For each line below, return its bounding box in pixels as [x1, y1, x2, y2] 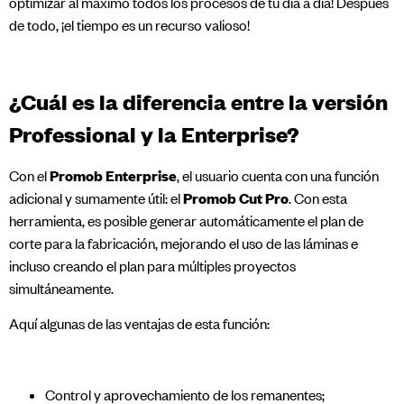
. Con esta [289, 188, 347, 207]
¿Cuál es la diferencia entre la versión [9, 87, 388, 115]
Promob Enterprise [50, 166, 177, 185]
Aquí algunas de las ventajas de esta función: [9, 315, 270, 334]
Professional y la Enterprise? [9, 119, 299, 148]
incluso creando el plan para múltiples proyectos [9, 256, 296, 275]
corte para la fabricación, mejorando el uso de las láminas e [9, 234, 358, 252]
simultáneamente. [9, 279, 114, 298]
